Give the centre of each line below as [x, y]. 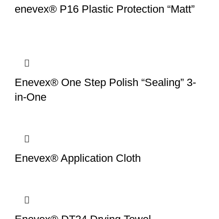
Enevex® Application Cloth [78, 158]
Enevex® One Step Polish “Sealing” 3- [105, 83]
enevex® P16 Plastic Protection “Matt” [105, 9]
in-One [31, 97]
